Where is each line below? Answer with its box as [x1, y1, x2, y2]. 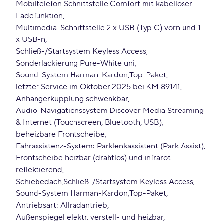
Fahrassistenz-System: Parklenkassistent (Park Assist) [16, 141, 204, 151]
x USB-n [16, 35, 45, 44]
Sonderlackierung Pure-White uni [16, 58, 135, 68]
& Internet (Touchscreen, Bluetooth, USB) [16, 117, 162, 127]
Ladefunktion [16, 11, 63, 21]
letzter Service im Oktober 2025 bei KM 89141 [16, 82, 180, 92]
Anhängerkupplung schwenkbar [16, 94, 128, 104]
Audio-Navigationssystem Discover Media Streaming [16, 106, 204, 115]
